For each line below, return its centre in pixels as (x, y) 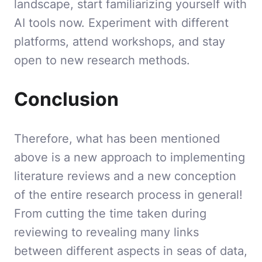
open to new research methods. (102, 60)
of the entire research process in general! (128, 195)
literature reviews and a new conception (125, 176)
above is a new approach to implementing (130, 157)
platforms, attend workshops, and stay (120, 42)
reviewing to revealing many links (106, 232)
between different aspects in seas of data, (131, 251)
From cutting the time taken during (110, 213)
